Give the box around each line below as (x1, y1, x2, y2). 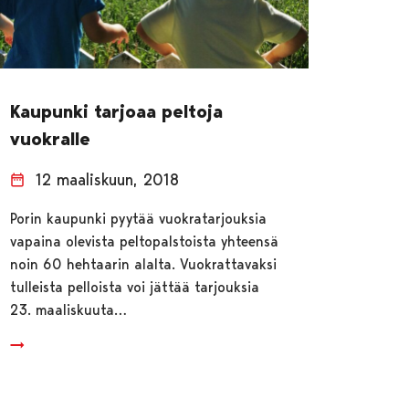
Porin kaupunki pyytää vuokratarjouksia (10, 209, 267, 227)
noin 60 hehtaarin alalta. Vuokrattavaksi (10, 255, 278, 273)
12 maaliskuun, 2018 (36, 169, 180, 189)
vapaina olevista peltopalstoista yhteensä (10, 232, 279, 250)
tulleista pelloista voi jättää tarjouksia (10, 278, 260, 296)
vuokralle (10, 127, 91, 150)
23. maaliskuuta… (10, 300, 128, 319)
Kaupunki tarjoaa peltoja (10, 100, 224, 122)
